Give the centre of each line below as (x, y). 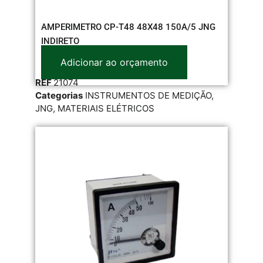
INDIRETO (60, 41)
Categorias (59, 95)
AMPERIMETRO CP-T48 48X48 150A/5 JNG (128, 27)
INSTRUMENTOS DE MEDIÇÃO (148, 95)
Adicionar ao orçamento (114, 62)
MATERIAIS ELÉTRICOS (106, 108)
